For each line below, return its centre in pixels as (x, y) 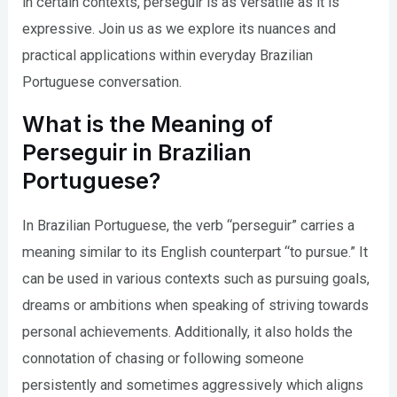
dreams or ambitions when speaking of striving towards (196, 306)
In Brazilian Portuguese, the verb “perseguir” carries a (189, 226)
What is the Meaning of (148, 125)
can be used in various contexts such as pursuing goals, (196, 279)
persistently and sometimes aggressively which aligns (193, 385)
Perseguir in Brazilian (137, 153)
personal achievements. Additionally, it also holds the (188, 332)
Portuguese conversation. (102, 82)
